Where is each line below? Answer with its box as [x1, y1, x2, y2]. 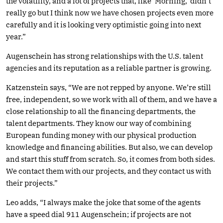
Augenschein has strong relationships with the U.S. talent [6, 51, 203, 61]
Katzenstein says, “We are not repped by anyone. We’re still [6, 82, 211, 92]
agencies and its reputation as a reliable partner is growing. [6, 63, 212, 73]
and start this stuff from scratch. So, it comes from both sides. [6, 154, 215, 164]
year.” [6, 31, 26, 41]
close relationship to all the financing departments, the [6, 106, 196, 116]
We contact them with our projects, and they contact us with [6, 166, 211, 176]
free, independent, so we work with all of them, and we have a [6, 94, 217, 104]
